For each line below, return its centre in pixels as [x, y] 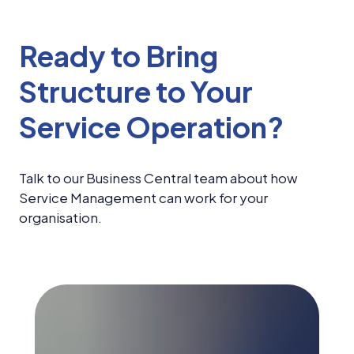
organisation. [60, 217]
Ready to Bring [119, 56]
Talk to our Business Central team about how [158, 177]
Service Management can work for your [143, 197]
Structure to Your [136, 91]
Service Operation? [158, 127]
